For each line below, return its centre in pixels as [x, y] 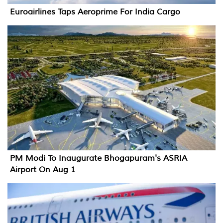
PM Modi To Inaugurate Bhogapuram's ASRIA [99, 158]
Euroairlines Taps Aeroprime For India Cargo [95, 12]
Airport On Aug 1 [43, 169]
